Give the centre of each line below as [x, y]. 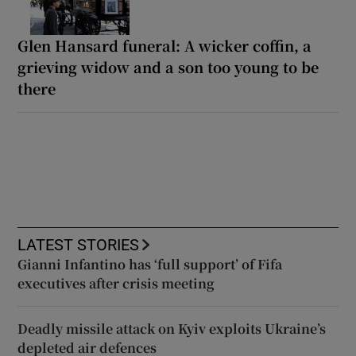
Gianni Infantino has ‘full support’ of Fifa [150, 264]
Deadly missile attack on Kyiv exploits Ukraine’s [172, 328]
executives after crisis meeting [116, 283]
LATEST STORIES [79, 244]
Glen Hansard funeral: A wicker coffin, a [165, 45]
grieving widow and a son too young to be [168, 66]
